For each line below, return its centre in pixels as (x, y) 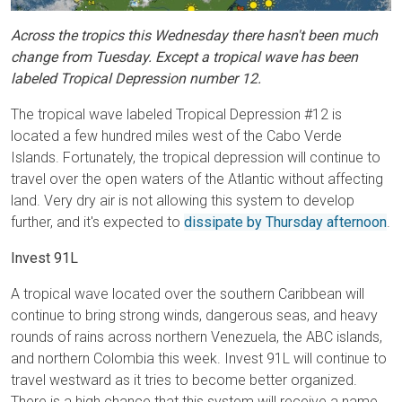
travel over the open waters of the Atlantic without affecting (197, 179)
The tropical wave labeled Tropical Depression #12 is (176, 115)
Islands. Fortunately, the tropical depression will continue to (196, 158)
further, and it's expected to (97, 223)
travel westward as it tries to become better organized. (184, 380)
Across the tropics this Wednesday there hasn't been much (194, 36)
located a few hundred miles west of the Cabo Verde (176, 136)
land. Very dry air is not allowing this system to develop (183, 201)
